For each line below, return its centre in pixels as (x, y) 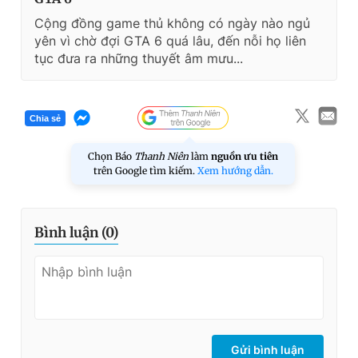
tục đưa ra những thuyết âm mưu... (139, 59)
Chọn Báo (111, 157)
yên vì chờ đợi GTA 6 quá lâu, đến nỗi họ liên (170, 41)
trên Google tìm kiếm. (145, 171)
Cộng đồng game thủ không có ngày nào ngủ (172, 24)
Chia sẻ (45, 118)
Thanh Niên (161, 157)
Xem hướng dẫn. (235, 171)
